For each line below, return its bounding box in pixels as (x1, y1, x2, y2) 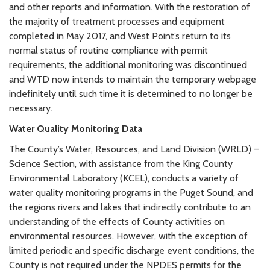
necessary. (9, 102, 55, 115)
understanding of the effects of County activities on (9, 216, 225, 228)
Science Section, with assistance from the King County (9, 158, 233, 170)
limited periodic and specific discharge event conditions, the (9, 245, 255, 257)
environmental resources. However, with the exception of (9, 230, 248, 242)
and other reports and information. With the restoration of (9, 1, 250, 13)
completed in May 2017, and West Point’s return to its (9, 30, 231, 42)
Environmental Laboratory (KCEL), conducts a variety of (9, 172, 239, 184)
